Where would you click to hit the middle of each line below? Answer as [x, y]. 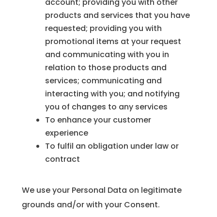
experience [66, 133]
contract [62, 159]
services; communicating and [103, 81]
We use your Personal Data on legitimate [101, 190]
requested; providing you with [103, 29]
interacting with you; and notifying [112, 94]
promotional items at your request [113, 42]
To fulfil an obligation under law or [112, 146]
